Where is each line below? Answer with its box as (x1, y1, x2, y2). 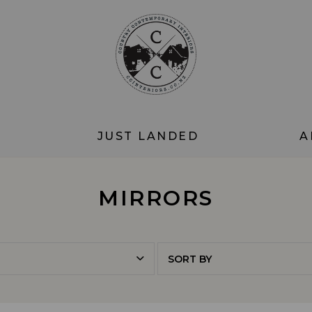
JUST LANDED (97, 130, 199, 143)
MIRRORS (98, 185, 214, 211)
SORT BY (167, 252, 212, 265)
